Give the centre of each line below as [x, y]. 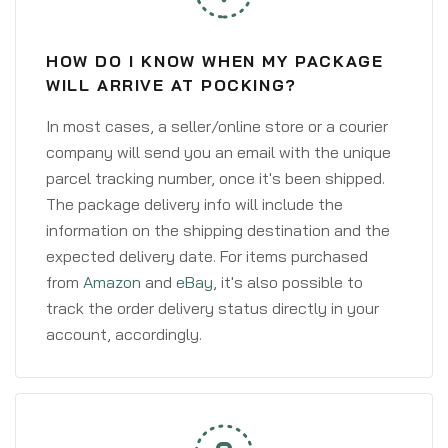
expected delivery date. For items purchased [207, 256]
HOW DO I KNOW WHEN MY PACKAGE [215, 61]
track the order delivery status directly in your [212, 308]
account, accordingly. [124, 334]
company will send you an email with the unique [218, 152]
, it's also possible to [288, 282]
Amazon [112, 282]
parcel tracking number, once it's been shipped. [215, 178]
